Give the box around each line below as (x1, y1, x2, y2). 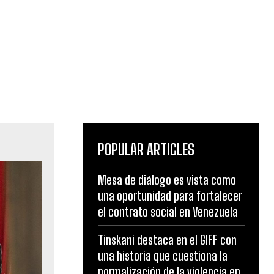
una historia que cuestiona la (98, 248, 228, 263)
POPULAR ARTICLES (98, 141, 194, 158)
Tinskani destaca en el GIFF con (98, 232, 237, 247)
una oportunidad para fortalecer (98, 188, 242, 203)
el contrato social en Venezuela (98, 204, 238, 219)
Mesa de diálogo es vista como (98, 172, 236, 187)
